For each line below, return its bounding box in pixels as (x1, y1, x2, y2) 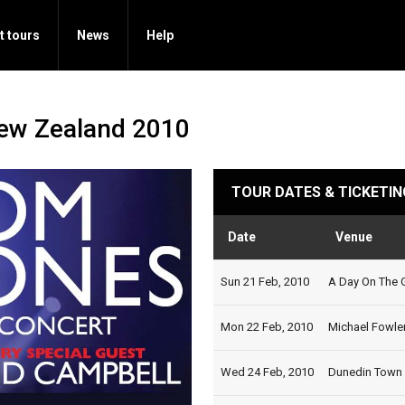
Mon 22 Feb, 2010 (221, 320, 313, 334)
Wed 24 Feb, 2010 (221, 365, 314, 379)
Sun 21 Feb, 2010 (221, 275, 309, 288)
